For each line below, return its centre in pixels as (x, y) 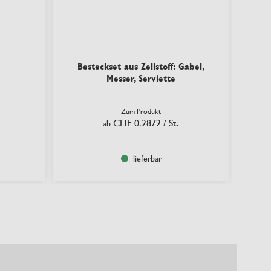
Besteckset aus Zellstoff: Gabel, (141, 66)
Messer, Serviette (141, 78)
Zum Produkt (141, 111)
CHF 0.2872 (137, 123)
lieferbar (147, 158)
